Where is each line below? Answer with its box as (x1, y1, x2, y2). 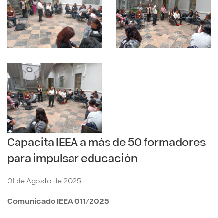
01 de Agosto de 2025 (7, 175, 81, 185)
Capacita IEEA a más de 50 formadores (7, 134, 206, 149)
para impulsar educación (7, 150, 138, 165)
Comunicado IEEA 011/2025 (7, 196, 109, 206)
